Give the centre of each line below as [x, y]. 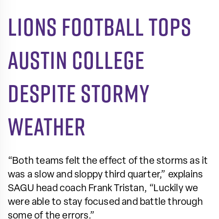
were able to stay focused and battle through [105, 202]
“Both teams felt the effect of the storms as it [108, 161]
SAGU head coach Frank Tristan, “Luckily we [103, 188]
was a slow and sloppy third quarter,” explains [106, 175]
